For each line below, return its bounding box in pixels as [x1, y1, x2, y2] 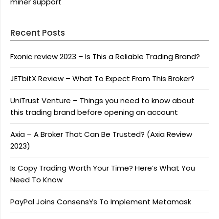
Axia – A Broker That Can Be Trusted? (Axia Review [10, 129, 192, 140]
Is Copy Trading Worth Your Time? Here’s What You [10, 163, 195, 174]
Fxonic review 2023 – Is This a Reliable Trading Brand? [10, 51, 200, 62]
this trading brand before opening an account [10, 107, 178, 118]
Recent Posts [10, 27, 65, 39]
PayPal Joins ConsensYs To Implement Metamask [10, 197, 191, 207]
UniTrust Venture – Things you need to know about [10, 95, 195, 106]
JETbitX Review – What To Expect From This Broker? [10, 73, 195, 84]
